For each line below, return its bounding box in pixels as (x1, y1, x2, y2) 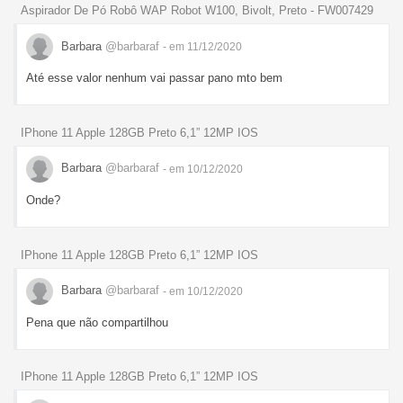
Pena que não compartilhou (26, 315, 168, 329)
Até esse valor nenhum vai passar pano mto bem (26, 71, 282, 85)
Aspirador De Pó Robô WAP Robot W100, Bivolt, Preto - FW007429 (21, 4, 373, 18)
